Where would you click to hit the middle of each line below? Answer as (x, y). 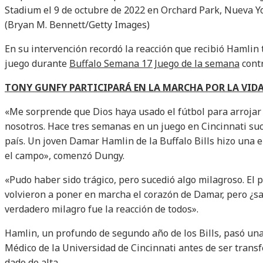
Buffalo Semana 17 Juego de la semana (154, 64)
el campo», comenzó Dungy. (65, 156)
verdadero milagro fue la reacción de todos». (102, 209)
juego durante (37, 64)
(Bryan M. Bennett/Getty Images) (77, 25)
